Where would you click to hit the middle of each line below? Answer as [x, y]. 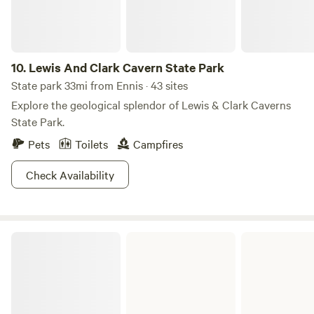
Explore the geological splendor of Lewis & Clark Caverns [151, 104]
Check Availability [70, 175]
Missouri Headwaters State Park [80, 237]
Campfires [158, 144]
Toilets [91, 144]
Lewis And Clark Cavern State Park [127, 67]
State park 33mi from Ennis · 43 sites [100, 85]
